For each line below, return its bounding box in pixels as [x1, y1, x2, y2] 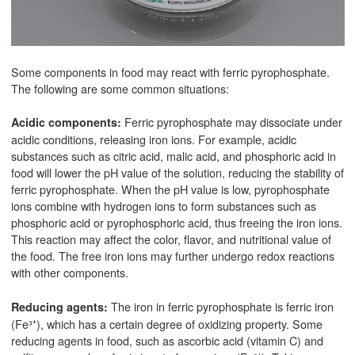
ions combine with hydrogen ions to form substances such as [10, 197, 316, 215]
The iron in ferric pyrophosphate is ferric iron [110, 297, 334, 315]
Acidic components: [10, 114, 124, 131]
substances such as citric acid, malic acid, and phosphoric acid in [10, 147, 336, 165]
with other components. [10, 264, 128, 281]
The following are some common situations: [10, 79, 229, 97]
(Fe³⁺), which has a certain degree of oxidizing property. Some [10, 315, 323, 332]
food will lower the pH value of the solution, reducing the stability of [10, 164, 344, 181]
